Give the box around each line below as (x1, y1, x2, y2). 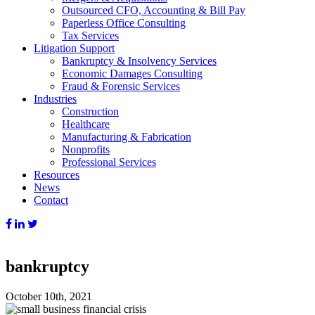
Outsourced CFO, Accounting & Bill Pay (62, 4, 245, 16)
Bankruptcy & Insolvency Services (62, 55, 217, 67)
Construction (62, 105, 119, 117)
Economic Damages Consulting (62, 67, 202, 79)
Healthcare (62, 118, 110, 130)
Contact (34, 194, 68, 206)
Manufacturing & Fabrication (62, 131, 191, 143)
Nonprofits (62, 143, 110, 155)
